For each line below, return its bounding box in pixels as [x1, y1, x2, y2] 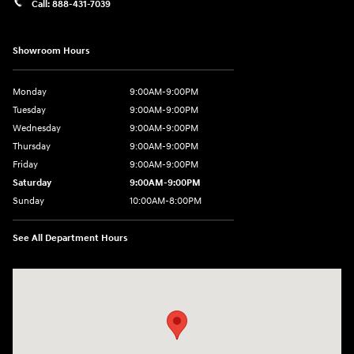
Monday [13, 86, 47, 99]
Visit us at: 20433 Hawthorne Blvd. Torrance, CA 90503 [13, 270, 276, 284]
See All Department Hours [13, 232, 128, 245]
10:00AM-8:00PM [130, 195, 201, 208]
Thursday [13, 141, 51, 153]
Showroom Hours [13, 45, 90, 58]
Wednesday [13, 122, 61, 135]
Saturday [13, 177, 51, 190]
